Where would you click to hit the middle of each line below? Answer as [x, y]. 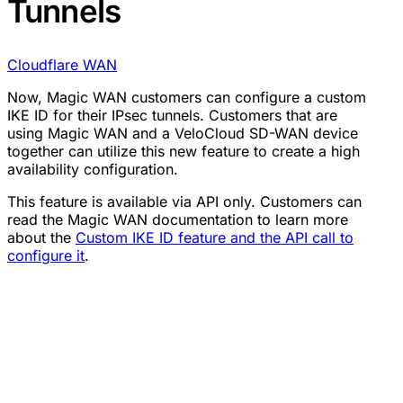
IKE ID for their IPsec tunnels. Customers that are [172, 116]
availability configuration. [93, 170]
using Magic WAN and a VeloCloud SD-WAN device [183, 134]
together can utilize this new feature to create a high [184, 152]
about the [41, 238]
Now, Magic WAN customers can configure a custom [187, 98]
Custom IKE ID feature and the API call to [215, 238]
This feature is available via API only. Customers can [184, 202]
